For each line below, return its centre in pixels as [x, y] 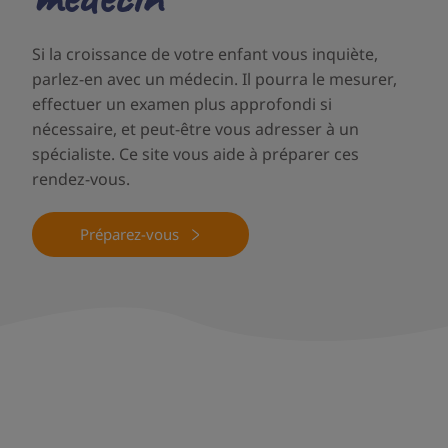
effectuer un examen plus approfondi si [182, 104]
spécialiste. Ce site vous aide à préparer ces [195, 154]
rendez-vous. [81, 179]
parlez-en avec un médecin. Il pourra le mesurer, [214, 79]
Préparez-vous [129, 234]
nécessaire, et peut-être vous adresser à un [195, 129]
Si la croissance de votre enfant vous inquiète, [205, 54]
